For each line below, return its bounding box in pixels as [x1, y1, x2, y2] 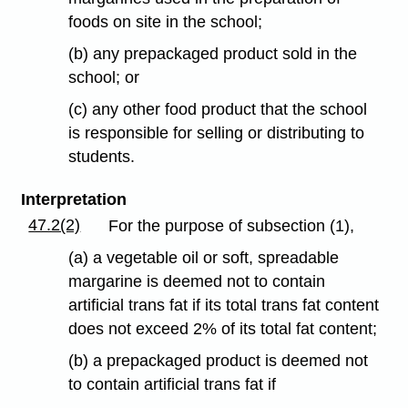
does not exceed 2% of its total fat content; [68, 319, 378, 338]
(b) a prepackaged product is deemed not [68, 351, 369, 370]
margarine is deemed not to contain [68, 271, 326, 291]
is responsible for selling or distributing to [68, 123, 365, 142]
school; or [68, 68, 140, 87]
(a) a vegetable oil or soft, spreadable [68, 248, 340, 267]
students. [68, 147, 136, 166]
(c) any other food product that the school [68, 99, 368, 118]
